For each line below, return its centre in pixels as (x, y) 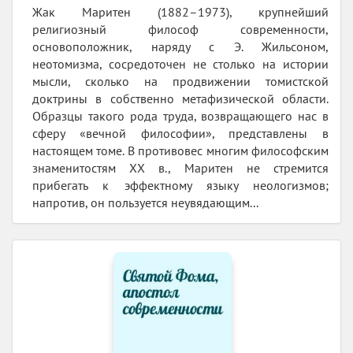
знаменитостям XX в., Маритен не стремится (180, 168)
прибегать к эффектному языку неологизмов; (180, 186)
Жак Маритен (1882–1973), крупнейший (180, 12)
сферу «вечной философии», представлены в (180, 134)
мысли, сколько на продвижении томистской (180, 82)
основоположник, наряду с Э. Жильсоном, (180, 47)
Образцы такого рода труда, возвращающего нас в (180, 116)
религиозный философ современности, (180, 30)
